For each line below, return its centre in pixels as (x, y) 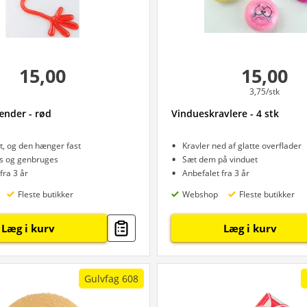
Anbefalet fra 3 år (216, 173)
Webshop (200, 194)
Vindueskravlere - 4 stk (225, 113)
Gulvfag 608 (111, 279)
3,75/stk (264, 91)
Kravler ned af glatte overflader (242, 146)
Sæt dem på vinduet (220, 159)
